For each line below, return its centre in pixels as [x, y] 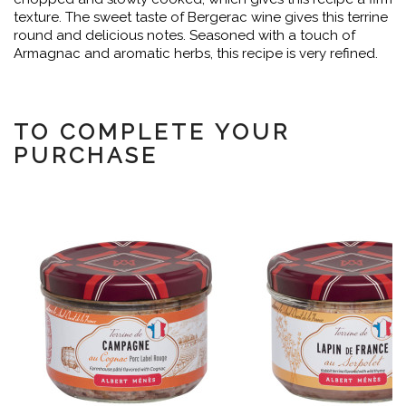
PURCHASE [86, 155]
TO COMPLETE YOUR [152, 132]
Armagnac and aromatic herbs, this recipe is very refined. [196, 53]
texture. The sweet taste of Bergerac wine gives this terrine [201, 17]
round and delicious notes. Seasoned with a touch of [184, 35]
